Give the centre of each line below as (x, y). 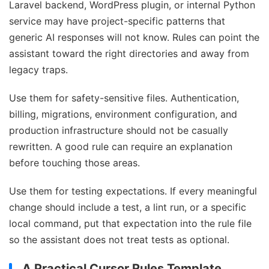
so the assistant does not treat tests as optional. (119, 240)
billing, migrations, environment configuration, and (123, 114)
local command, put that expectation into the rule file (130, 224)
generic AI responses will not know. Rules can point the (134, 38)
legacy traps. (38, 70)
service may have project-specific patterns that (117, 21)
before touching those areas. (74, 163)
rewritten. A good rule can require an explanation (121, 147)
